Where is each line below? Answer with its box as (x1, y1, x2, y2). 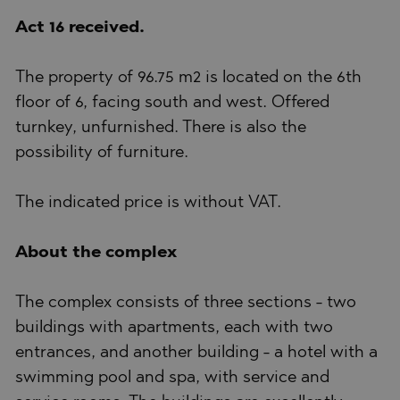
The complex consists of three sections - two (15, 294, 356, 312)
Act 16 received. (15, 19, 145, 37)
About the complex (15, 244, 177, 262)
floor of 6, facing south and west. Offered (15, 94, 329, 112)
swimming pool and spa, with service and (15, 369, 329, 387)
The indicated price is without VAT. (15, 194, 281, 212)
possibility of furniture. (15, 144, 188, 162)
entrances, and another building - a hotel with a (15, 344, 378, 362)
